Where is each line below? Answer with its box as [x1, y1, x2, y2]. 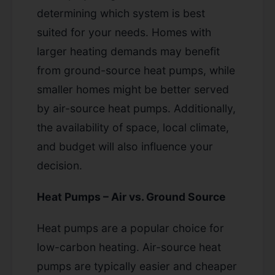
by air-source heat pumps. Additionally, [37, 101, 236, 115]
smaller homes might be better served [37, 82, 229, 96]
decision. [37, 158, 82, 172]
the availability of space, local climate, [37, 120, 229, 134]
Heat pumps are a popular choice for [37, 221, 224, 234]
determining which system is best [37, 6, 205, 20]
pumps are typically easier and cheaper [37, 259, 237, 273]
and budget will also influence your [37, 139, 213, 153]
